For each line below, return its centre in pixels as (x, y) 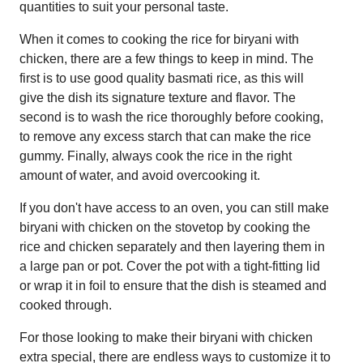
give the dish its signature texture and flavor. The (158, 97)
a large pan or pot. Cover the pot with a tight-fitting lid (170, 266)
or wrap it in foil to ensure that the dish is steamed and (173, 285)
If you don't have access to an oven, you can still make (174, 207)
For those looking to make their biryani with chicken (166, 337)
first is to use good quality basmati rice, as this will (162, 78)
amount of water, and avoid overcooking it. (140, 175)
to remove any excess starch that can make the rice (165, 136)
